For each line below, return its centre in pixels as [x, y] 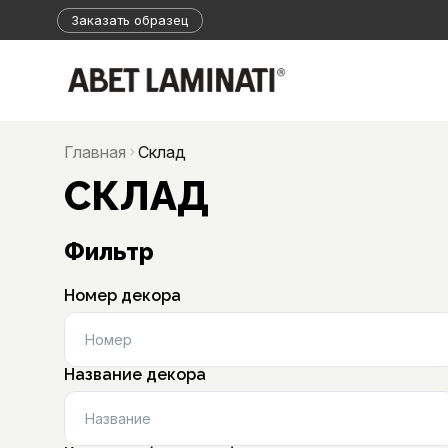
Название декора [135, 374]
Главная [95, 152]
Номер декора [122, 295]
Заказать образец [129, 19]
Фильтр [109, 251]
